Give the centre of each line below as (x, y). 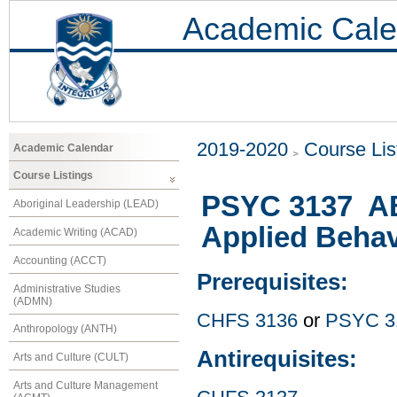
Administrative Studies (67, 288)
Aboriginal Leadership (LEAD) (86, 204)
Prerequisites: (272, 282)
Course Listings (53, 176)
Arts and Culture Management (86, 385)
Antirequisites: (277, 359)
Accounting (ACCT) (60, 260)
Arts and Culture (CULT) (71, 358)
